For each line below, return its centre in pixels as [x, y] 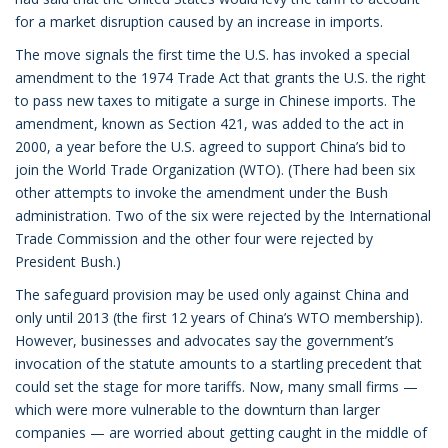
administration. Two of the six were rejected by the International [223, 215]
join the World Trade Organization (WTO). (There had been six [215, 169]
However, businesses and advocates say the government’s [204, 340]
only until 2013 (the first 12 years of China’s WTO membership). [219, 317]
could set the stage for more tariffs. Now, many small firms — [216, 386]
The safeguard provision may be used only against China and [212, 294]
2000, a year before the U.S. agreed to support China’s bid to [210, 146]
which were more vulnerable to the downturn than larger [197, 409]
